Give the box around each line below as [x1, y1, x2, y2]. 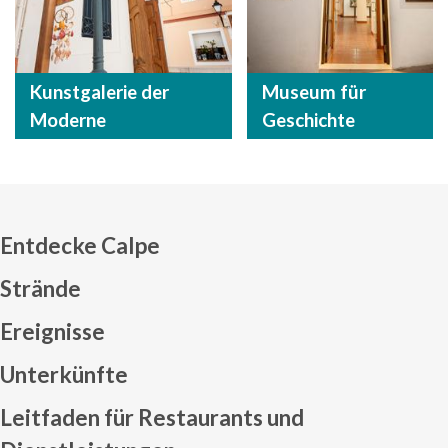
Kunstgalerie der [30, 81, 169, 104]
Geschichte [261, 109, 355, 132]
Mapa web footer [222, 345, 441, 380]
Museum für [261, 81, 366, 104]
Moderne [30, 109, 106, 132]
